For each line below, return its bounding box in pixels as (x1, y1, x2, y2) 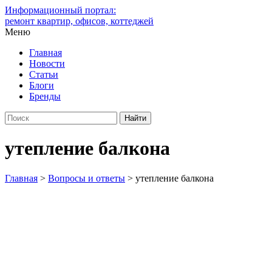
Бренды (29, 91, 61, 101)
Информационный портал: (5, 5, 116, 15)
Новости (29, 58, 65, 69)
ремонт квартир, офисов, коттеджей (5, 16, 154, 26)
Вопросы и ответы (48, 172, 125, 183)
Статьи (29, 69, 58, 80)
